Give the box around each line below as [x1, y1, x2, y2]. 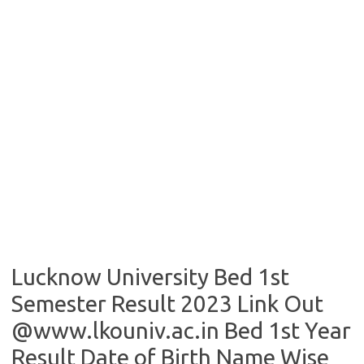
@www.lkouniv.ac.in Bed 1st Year [11, 318, 351, 343]
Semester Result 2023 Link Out [11, 291, 323, 316]
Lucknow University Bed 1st [11, 264, 289, 289]
